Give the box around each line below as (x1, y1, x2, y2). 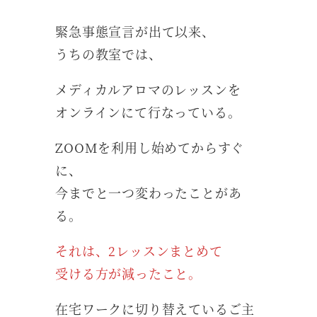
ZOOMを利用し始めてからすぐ (55, 137, 245, 156)
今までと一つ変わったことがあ (55, 183, 242, 202)
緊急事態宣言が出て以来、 (55, 21, 215, 40)
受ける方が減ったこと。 (55, 263, 202, 282)
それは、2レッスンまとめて (55, 241, 223, 260)
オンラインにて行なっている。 (55, 102, 241, 121)
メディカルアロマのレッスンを (55, 79, 241, 98)
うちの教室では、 (55, 44, 162, 63)
